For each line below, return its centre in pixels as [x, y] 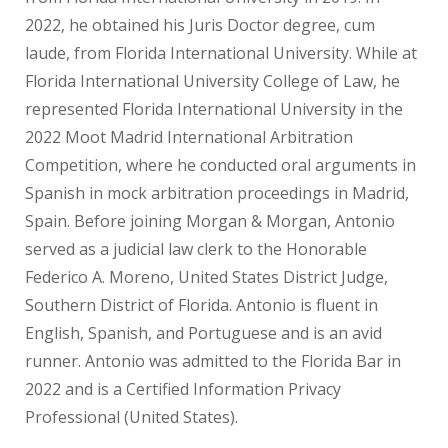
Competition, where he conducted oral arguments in [220, 164]
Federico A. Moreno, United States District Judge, [206, 276]
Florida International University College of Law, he [212, 80]
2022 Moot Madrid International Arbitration [189, 136]
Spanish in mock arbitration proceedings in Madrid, [217, 192]
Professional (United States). [131, 416]
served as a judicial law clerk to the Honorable [196, 248]
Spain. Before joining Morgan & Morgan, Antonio [210, 220]
